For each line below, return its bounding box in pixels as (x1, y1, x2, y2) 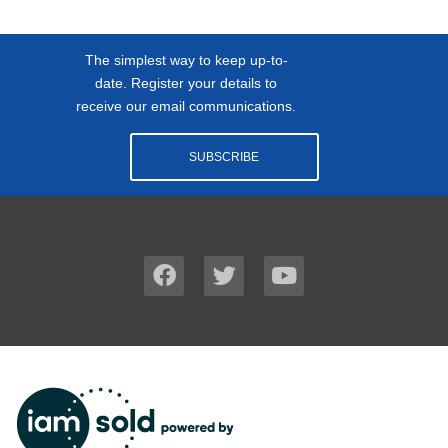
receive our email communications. (76, 98, 297, 114)
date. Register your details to (95, 75, 278, 91)
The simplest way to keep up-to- (84, 52, 288, 68)
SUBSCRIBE (189, 150, 259, 164)
